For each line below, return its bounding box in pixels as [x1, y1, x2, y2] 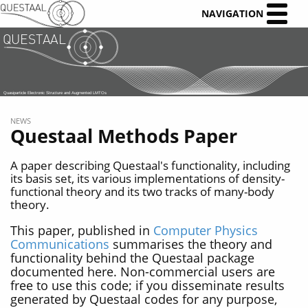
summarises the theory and [109, 235, 272, 252]
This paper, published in [10, 221, 153, 239]
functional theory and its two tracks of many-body [10, 184, 274, 200]
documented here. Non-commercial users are [10, 263, 275, 280]
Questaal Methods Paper [10, 123, 237, 148]
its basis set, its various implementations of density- [10, 170, 285, 187]
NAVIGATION [201, 7, 263, 20]
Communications [10, 235, 109, 252]
